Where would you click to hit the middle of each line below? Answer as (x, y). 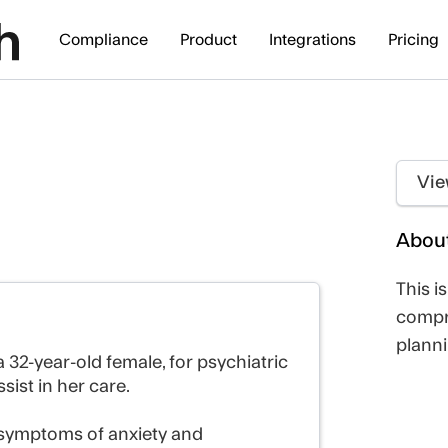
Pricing (413, 39)
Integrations (312, 39)
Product (208, 39)
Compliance (103, 39)
